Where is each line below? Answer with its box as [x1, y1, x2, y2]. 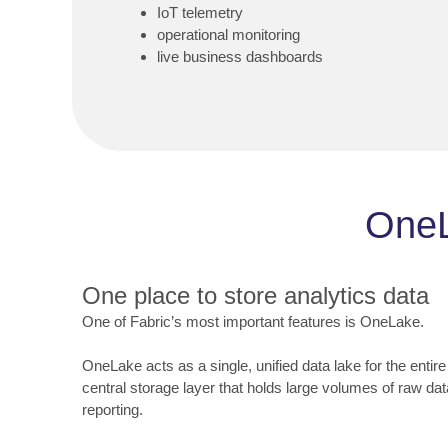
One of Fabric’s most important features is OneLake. [82, 312, 424, 330]
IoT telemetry [157, 4, 243, 22]
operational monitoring [157, 26, 300, 44]
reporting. [82, 401, 143, 419]
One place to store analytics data [82, 281, 429, 309]
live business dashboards [157, 48, 323, 66]
